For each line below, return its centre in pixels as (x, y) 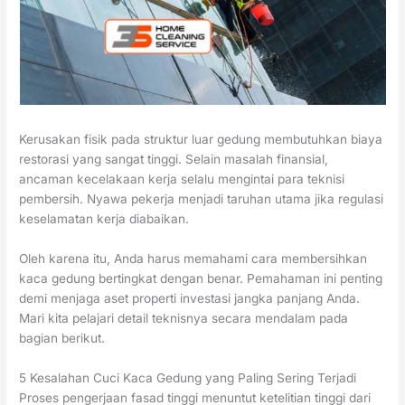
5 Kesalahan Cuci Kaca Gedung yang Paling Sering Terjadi (188, 378)
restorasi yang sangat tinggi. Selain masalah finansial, (174, 160)
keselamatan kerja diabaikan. (104, 219)
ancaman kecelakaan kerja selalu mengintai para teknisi (182, 179)
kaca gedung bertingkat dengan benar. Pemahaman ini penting (201, 279)
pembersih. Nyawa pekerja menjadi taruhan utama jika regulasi (202, 199)
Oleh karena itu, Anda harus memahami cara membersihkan (193, 259)
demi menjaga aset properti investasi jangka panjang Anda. (190, 299)
